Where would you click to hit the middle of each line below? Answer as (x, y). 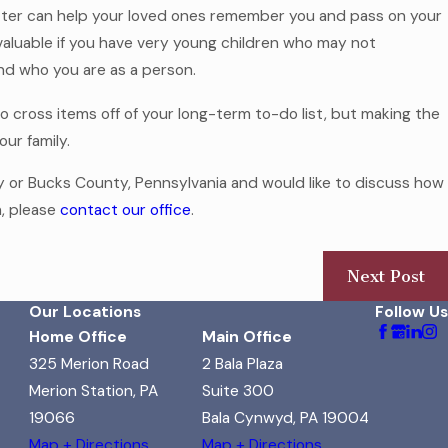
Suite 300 (238, 390)
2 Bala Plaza (242, 363)
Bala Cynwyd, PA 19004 (285, 417)
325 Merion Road (89, 363)
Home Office (78, 336)
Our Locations (85, 311)
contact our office (126, 210)
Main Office (247, 336)
